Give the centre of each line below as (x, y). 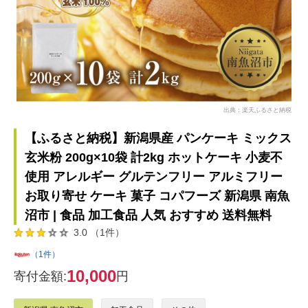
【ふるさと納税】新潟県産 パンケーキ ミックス (158, 138)
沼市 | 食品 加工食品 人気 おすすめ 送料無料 (148, 215)
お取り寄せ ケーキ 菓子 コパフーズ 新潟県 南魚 (157, 196)
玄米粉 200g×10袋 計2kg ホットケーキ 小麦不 (154, 157)
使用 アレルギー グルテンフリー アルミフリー (154, 177)
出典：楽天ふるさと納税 (257, 109)
